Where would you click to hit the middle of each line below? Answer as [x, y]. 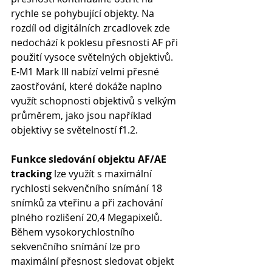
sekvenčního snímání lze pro [77, 246]
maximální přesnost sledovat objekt [94, 261]
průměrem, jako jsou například [83, 115]
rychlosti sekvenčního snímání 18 [88, 188]
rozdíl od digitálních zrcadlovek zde [92, 28]
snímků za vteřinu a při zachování [88, 203]
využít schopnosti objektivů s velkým [95, 101]
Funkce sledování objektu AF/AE [90, 159]
